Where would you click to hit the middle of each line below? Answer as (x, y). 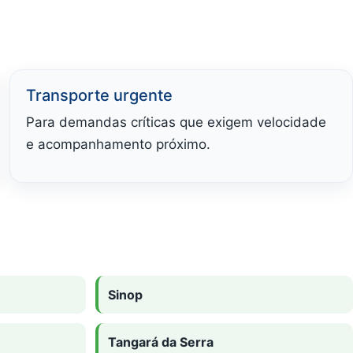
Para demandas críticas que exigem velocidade (176, 122)
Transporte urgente (99, 95)
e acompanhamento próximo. (118, 144)
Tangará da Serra (161, 342)
